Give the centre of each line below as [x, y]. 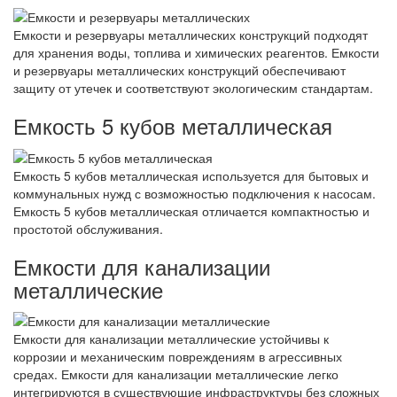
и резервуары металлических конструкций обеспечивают [179, 70]
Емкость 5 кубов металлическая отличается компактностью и [191, 210]
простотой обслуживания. [88, 228]
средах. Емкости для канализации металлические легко [176, 374]
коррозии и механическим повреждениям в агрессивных [178, 356]
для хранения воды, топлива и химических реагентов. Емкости [196, 53]
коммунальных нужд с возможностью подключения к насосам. [195, 193]
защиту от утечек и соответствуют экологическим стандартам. [193, 88]
